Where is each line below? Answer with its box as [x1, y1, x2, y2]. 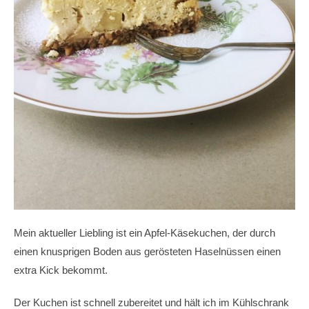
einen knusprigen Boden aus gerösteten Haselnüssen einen [14, 246, 281, 258]
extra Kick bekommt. [14, 264, 108, 277]
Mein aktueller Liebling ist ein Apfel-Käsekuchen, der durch [14, 227, 275, 239]
